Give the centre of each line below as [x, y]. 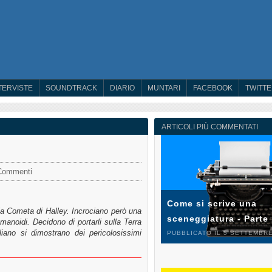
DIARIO [122, 88]
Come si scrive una [212, 204]
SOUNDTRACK [71, 88]
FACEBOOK [213, 88]
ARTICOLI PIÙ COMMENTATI [210, 127]
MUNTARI [164, 88]
